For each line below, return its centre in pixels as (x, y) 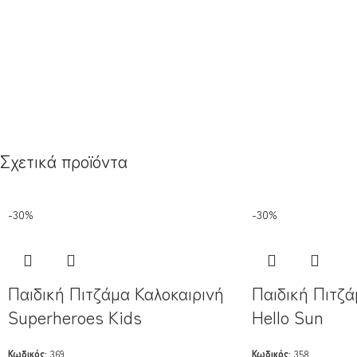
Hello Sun (287, 316)
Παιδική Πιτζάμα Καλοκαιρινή (116, 292)
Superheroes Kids (75, 316)
